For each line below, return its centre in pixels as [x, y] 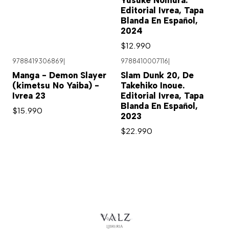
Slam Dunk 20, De [157, 75]
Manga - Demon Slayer [59, 75]
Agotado [145, 69]
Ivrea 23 [29, 96]
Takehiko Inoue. [153, 86]
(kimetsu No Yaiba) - [56, 86]
